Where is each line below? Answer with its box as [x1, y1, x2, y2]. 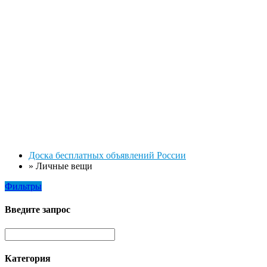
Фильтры [5, 181, 42, 191]
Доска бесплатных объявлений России [29, 150, 186, 160]
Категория [5, 253, 51, 263]
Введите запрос [5, 204, 70, 215]
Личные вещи [36, 161, 92, 171]
